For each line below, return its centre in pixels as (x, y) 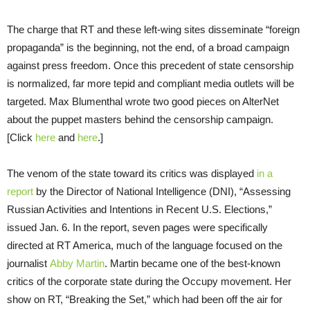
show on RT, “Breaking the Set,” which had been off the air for (145, 300)
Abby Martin (77, 264)
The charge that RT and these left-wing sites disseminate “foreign (153, 30)
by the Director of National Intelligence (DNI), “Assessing (162, 192)
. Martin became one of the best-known (192, 264)
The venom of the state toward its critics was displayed (132, 174)
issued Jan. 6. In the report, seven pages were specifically (137, 228)
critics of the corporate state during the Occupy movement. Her (149, 282)
